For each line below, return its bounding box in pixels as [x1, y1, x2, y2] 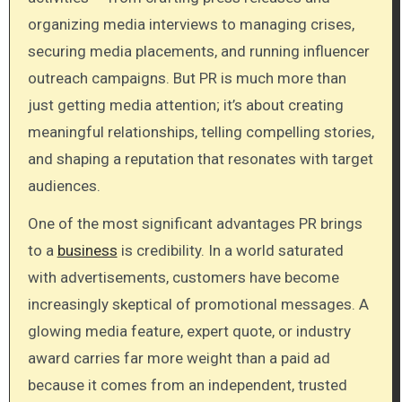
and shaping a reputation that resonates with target [27, 149, 373, 168]
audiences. [27, 176, 100, 195]
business [57, 241, 118, 260]
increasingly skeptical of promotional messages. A [27, 295, 369, 314]
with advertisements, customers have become [27, 268, 339, 287]
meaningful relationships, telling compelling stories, [27, 122, 374, 141]
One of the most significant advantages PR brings [27, 214, 363, 233]
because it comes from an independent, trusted [27, 376, 347, 395]
